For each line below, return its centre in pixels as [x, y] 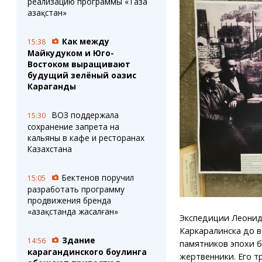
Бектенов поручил [98, 177]
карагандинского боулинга [87, 252]
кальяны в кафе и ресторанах [86, 138]
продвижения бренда [69, 200]
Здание [78, 240]
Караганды [51, 86]
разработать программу [76, 189]
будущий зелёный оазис [82, 75]
